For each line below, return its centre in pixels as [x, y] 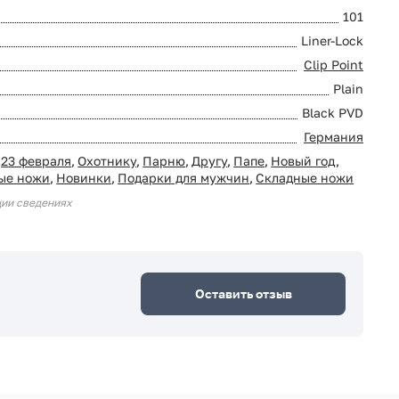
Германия [334, 137]
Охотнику [107, 161]
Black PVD [333, 113]
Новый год [304, 161]
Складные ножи [305, 178]
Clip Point [334, 65]
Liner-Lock [332, 41]
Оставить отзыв [243, 294]
